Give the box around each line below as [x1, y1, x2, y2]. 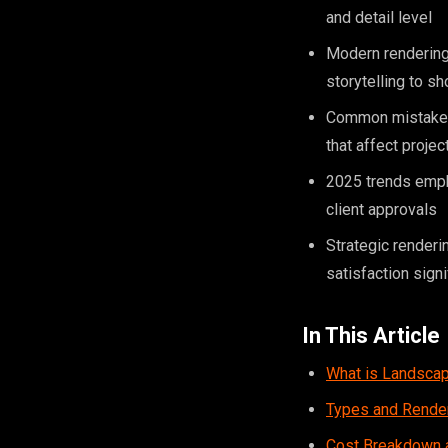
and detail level [326, 8, 432, 27]
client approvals [326, 200, 437, 219]
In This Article [302, 323, 440, 348]
